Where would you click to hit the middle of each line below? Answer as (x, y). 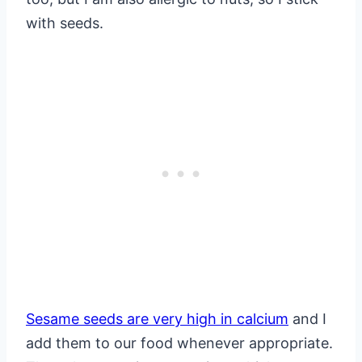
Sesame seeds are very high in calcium (157, 319)
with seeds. (65, 23)
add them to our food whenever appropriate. (179, 343)
